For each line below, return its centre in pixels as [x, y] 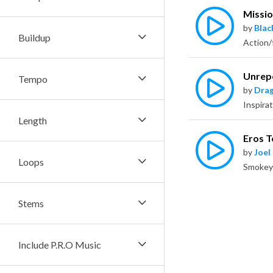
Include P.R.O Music [60, 245]
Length [33, 120]
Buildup [34, 37]
